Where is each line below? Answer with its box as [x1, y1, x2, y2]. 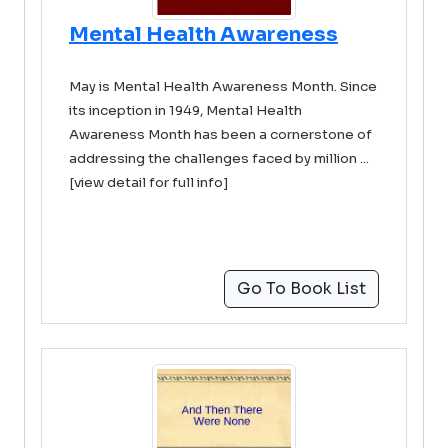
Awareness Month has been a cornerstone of [69, 126, 372, 143]
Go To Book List [237, 278, 366, 299]
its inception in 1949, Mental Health [69, 102, 302, 119]
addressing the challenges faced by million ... [69, 150, 369, 167]
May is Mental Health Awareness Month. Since [69, 78, 377, 95]
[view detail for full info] [69, 174, 229, 191]
